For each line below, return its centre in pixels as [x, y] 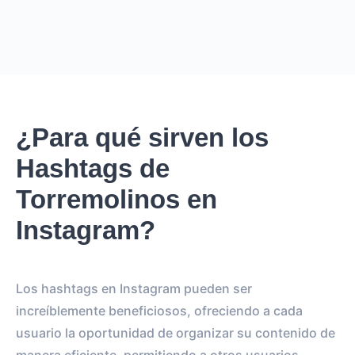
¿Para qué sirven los [142, 137]
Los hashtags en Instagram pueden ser [134, 288]
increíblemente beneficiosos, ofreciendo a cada [159, 311]
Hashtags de [93, 168]
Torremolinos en [116, 199]
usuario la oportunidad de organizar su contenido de [176, 333]
